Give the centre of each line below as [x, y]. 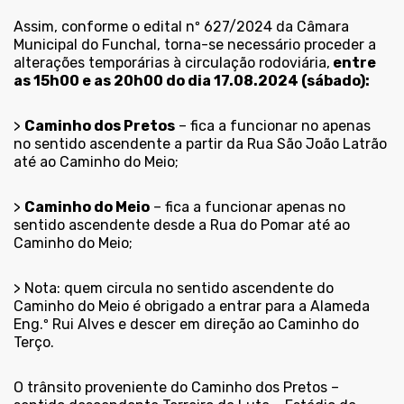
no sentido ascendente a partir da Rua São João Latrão [200, 143]
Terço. [34, 342]
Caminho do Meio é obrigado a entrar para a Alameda [192, 306]
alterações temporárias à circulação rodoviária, [172, 62]
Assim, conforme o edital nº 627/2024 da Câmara [181, 26]
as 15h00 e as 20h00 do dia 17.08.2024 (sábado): [192, 80]
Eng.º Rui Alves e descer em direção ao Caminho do [186, 324]
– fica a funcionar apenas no [248, 207]
